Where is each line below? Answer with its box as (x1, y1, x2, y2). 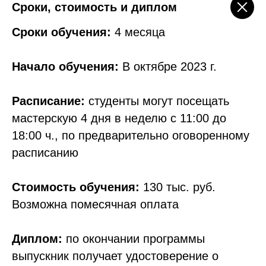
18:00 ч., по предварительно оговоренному (12, 129, 249, 142)
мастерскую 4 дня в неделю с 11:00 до (12, 112, 226, 125)
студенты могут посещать (85, 94, 229, 107)
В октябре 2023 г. (119, 60, 217, 73)
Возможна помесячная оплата (12, 198, 179, 211)
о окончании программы (72, 232, 205, 245)
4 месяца (115, 26, 165, 39)
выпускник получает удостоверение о (12, 249, 218, 262)
